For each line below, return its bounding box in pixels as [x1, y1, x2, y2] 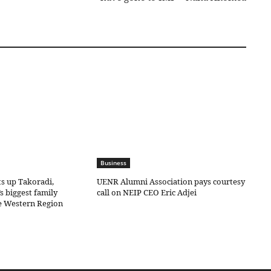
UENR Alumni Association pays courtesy [97, 175, 246, 187]
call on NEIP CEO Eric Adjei [97, 186, 197, 198]
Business [100, 158, 127, 167]
